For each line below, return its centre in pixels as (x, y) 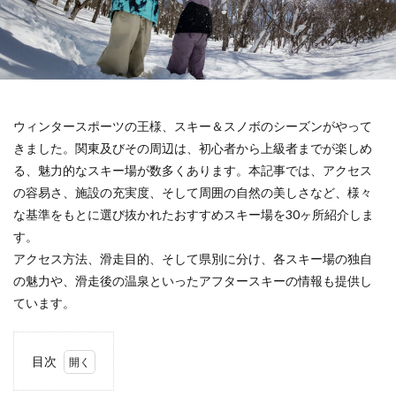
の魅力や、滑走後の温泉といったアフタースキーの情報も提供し (193, 281)
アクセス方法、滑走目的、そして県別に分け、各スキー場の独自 (193, 259)
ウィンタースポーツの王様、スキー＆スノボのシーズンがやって (193, 126)
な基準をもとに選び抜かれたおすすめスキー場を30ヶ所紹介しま (194, 214)
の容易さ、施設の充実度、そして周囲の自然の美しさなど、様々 (193, 192)
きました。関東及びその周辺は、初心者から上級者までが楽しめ (193, 148)
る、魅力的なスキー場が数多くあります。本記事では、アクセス (193, 170)
